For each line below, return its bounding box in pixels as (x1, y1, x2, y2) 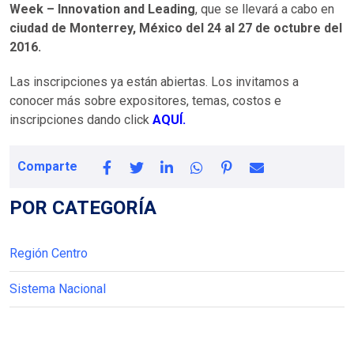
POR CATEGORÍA (9, 196, 156, 219)
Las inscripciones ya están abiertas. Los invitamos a (9, 73, 299, 89)
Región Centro (9, 245, 88, 261)
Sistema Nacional (9, 281, 106, 296)
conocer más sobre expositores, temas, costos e (9, 92, 281, 108)
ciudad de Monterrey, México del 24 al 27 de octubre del (9, 20, 342, 36)
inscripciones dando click (9, 111, 153, 127)
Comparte (17, 158, 77, 174)
